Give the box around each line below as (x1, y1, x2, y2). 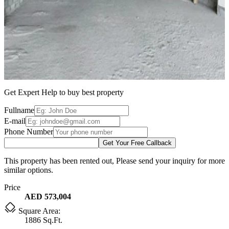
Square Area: (16, 206, 60, 215)
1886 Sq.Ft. (25, 215, 62, 224)
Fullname (4, 105, 34, 114)
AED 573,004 (25, 192, 71, 201)
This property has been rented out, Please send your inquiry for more (4, 156, 225, 165)
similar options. (4, 165, 53, 174)
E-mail (4, 116, 26, 125)
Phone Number (4, 127, 53, 136)
